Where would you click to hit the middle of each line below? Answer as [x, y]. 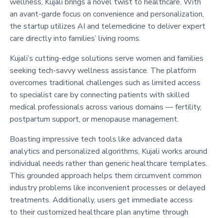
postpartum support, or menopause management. [94, 119]
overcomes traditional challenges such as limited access [105, 82]
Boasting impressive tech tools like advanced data [96, 139]
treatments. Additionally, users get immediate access [101, 200]
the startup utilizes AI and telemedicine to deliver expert [108, 26]
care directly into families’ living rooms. [75, 38]
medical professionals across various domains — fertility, [106, 107]
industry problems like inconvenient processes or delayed [108, 188]
